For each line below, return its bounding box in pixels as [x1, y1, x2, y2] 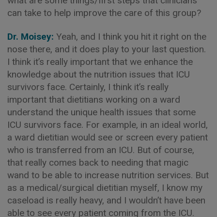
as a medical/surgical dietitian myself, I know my [7, 182, 202, 194]
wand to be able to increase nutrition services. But [7, 170, 209, 181]
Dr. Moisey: [7, 31, 56, 43]
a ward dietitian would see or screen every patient [7, 132, 208, 143]
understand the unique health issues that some [7, 107, 196, 118]
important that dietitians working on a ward [7, 94, 180, 106]
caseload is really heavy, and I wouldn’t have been [7, 195, 205, 206]
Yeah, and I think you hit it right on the [56, 31, 206, 43]
